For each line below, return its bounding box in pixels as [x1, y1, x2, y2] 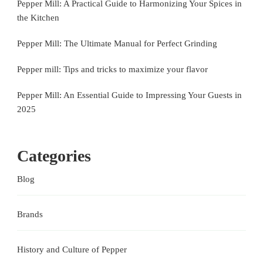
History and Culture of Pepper [17, 244, 127, 254]
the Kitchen [17, 12, 59, 22]
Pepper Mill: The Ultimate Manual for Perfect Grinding [17, 38, 217, 48]
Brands [17, 209, 43, 219]
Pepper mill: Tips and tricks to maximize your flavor [17, 64, 208, 74]
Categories [17, 146, 91, 165]
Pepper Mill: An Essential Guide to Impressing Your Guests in [17, 90, 242, 100]
